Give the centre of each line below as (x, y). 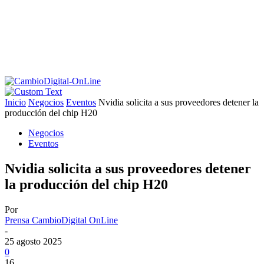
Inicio (15, 102)
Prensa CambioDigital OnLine (61, 220)
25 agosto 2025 (33, 241)
